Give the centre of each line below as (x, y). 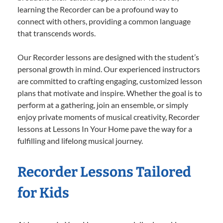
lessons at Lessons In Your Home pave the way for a (105, 129)
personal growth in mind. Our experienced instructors (109, 69)
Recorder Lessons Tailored (104, 172)
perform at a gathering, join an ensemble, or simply (103, 105)
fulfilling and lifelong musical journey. (80, 141)
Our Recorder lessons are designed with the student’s (108, 57)
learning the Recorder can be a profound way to (98, 9)
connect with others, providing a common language (104, 21)
